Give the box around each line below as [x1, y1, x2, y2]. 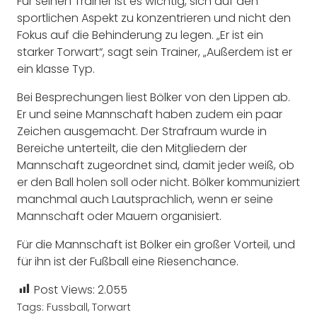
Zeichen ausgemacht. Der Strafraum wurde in [17, 122, 267, 139]
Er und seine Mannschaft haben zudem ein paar [17, 105, 282, 122]
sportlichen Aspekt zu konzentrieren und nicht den [17, 9, 291, 26]
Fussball [47, 299, 88, 314]
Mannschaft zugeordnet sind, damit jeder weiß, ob [17, 156, 294, 173]
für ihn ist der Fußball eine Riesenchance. [17, 253, 238, 270]
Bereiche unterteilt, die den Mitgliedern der [17, 139, 247, 156]
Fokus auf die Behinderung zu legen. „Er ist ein [17, 26, 263, 43]
